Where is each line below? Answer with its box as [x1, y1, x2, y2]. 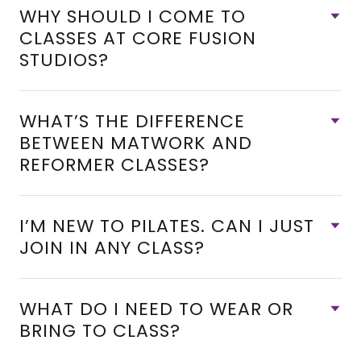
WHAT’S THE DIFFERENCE [19, 109, 245, 134]
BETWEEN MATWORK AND [19, 131, 252, 156]
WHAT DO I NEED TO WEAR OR [19, 297, 293, 322]
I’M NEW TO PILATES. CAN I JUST [19, 214, 314, 239]
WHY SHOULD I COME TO [19, 4, 246, 29]
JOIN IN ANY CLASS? [19, 235, 205, 260]
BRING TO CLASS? [19, 318, 180, 343]
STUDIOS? [19, 48, 109, 73]
